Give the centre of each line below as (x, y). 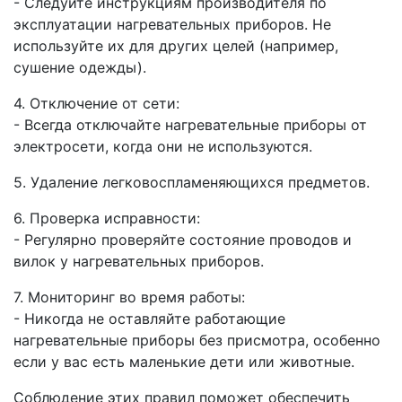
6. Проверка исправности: (107, 218)
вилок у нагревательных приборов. (139, 262)
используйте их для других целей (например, (176, 46)
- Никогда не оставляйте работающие (149, 319)
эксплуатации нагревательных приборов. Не (172, 25)
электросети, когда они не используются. (163, 147)
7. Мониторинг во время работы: (129, 297)
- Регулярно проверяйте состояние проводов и (183, 240)
